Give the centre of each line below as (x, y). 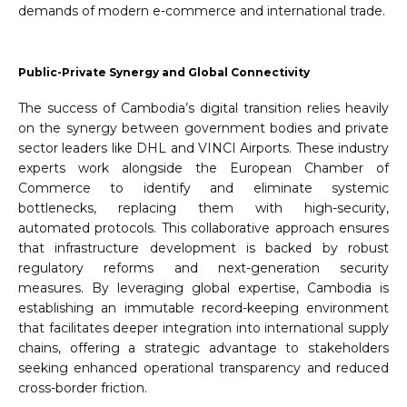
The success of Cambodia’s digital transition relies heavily (203, 109)
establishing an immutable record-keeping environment (203, 308)
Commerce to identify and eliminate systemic (203, 189)
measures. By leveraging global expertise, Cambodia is (203, 288)
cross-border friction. (83, 388)
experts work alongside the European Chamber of (203, 169)
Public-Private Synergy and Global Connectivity (164, 73)
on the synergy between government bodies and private (203, 129)
